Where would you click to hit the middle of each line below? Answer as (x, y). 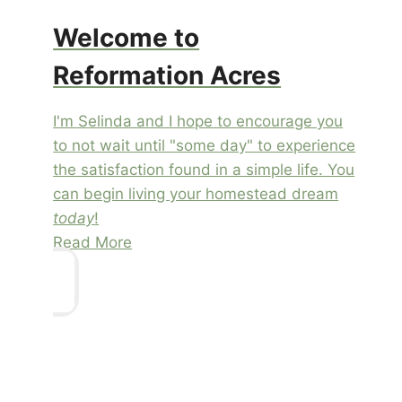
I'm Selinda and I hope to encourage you (198, 121)
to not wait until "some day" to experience (205, 145)
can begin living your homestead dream (196, 193)
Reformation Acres (167, 75)
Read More (93, 242)
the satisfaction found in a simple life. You (204, 169)
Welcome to (127, 37)
